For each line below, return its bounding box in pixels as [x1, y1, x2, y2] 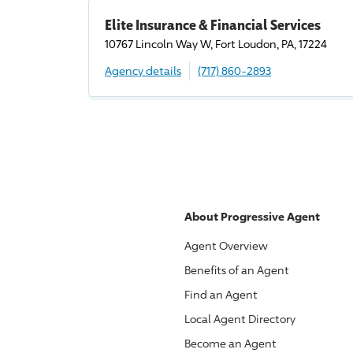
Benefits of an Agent [184, 263, 289, 277]
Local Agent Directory [184, 312, 295, 325]
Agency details [105, 64, 181, 77]
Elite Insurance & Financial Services [105, 16, 321, 33]
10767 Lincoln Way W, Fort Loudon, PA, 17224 [105, 37, 327, 50]
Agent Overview [184, 239, 268, 252]
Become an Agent [184, 336, 277, 350]
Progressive [221, 210, 284, 223]
